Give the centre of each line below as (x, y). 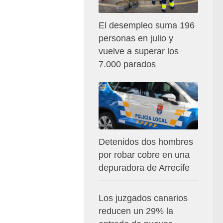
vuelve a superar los (139, 52)
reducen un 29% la (136, 211)
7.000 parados (127, 64)
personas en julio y (136, 39)
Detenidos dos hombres (146, 142)
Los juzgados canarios (143, 198)
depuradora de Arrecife (144, 167)
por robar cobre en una (144, 155)
